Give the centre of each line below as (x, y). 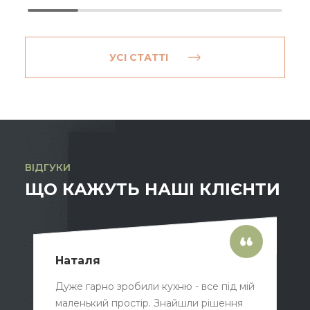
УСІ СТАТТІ (138, 57)
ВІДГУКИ (48, 167)
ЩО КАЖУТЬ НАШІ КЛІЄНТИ (153, 189)
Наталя (78, 260)
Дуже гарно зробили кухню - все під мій (155, 286)
